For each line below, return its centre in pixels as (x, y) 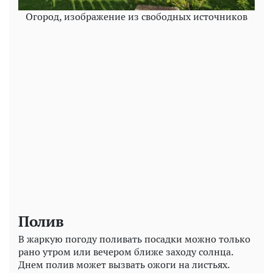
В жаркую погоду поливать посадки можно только (134, 239)
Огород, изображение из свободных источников (136, 16)
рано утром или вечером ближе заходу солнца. (126, 251)
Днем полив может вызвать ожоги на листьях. (124, 264)
